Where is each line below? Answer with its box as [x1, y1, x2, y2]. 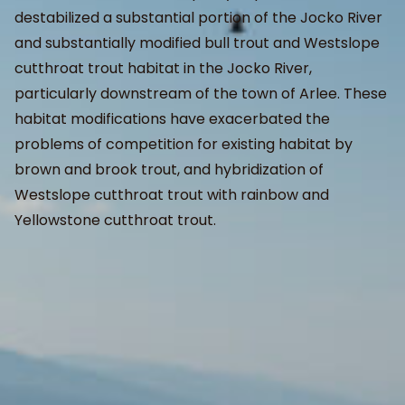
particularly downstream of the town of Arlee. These [14, 83, 387, 105]
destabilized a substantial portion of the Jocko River [14, 7, 382, 29]
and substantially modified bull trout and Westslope [14, 33, 380, 54]
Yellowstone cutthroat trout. [14, 210, 216, 231]
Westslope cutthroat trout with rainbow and [14, 184, 329, 206]
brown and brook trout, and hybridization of [14, 159, 324, 181]
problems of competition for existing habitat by [14, 134, 353, 155]
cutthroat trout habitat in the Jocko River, [14, 58, 312, 80]
